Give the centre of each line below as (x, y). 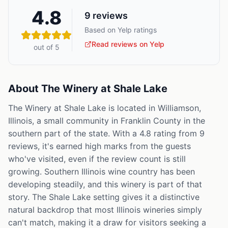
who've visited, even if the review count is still (97, 159)
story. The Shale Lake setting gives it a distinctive (104, 197)
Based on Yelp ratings (121, 30)
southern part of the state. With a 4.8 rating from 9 (106, 133)
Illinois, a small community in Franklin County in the (107, 121)
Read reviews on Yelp (128, 44)
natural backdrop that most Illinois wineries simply (105, 210)
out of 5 (46, 47)
